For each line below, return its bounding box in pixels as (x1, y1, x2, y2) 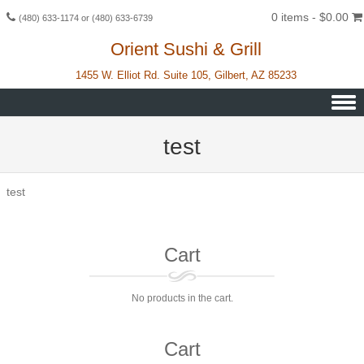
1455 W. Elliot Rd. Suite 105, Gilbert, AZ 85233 (76, 69, 297, 81)
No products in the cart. (131, 292, 233, 304)
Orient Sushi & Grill (110, 39, 262, 59)
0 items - (271, 11, 319, 24)
